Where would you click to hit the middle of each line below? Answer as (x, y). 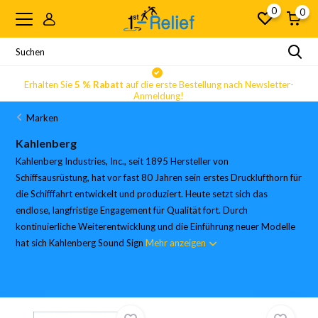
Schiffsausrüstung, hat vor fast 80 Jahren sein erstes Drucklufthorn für (159, 177)
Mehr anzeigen (177, 243)
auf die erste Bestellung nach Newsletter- (208, 84)
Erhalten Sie (49, 84)
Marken (43, 118)
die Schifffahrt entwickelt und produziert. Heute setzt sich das (142, 194)
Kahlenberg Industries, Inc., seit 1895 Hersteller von (122, 161)
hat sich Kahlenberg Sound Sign (81, 243)
